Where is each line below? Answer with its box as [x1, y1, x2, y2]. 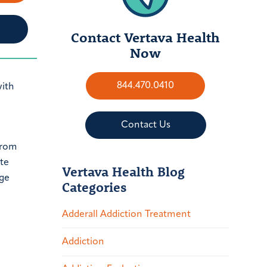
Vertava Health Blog [62, 162, 185, 180]
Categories [62, 178, 127, 195]
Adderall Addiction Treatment [62, 209, 191, 219]
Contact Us [120, 120, 170, 130]
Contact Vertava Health [71, 27, 220, 46]
